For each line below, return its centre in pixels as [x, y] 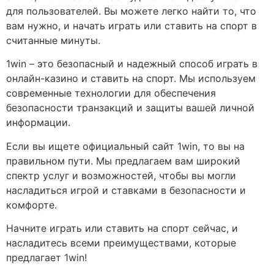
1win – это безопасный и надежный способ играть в [132, 64]
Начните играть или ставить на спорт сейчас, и [122, 228]
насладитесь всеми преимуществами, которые [121, 243]
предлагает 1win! [46, 258]
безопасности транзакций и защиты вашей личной [130, 108]
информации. [38, 123]
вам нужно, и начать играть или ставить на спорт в [131, 25]
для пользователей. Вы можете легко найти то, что [131, 11]
